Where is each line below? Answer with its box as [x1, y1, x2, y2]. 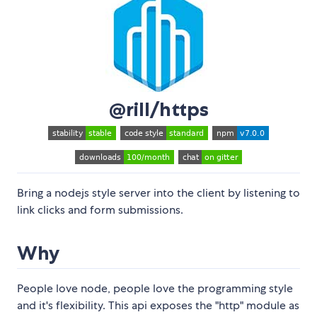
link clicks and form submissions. [17, 202, 183, 218]
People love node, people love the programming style [17, 281, 293, 296]
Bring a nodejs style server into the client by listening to [17, 185, 300, 201]
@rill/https [108, 98, 209, 122]
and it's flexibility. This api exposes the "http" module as [17, 298, 299, 313]
